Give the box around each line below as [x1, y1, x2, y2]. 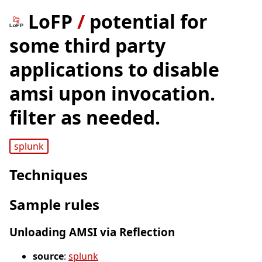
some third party [9, 33, 166, 58]
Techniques [9, 165, 88, 185]
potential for [89, 9, 208, 34]
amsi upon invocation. [9, 81, 215, 106]
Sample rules [9, 195, 99, 215]
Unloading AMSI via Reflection [9, 225, 175, 240]
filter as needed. [9, 105, 160, 130]
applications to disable [9, 57, 219, 82]
